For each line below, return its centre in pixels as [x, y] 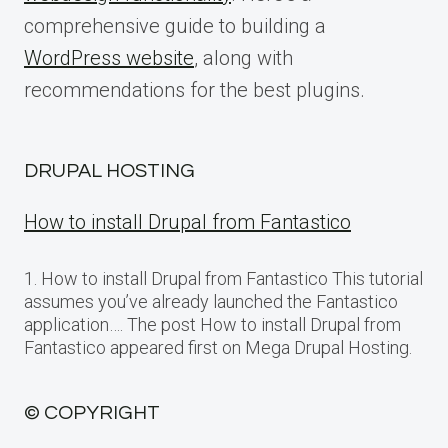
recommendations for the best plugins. [194, 90]
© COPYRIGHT [92, 413]
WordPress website [109, 58]
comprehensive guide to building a [175, 26]
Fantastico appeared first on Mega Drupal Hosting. [218, 348]
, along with [243, 58]
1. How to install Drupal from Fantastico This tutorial [223, 279]
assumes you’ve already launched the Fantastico [211, 302]
